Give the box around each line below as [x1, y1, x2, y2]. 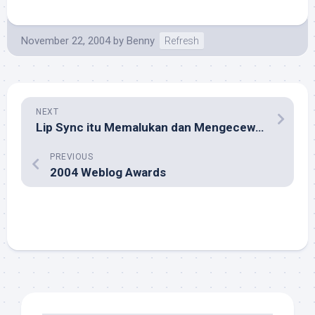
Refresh [165, 35, 199, 47]
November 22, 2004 [21, 34, 110, 48]
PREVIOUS [50, 152, 93, 162]
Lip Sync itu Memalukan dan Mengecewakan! [255, 120, 264, 135]
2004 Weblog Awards [50, 165, 166, 180]
